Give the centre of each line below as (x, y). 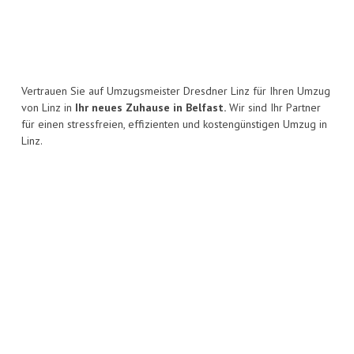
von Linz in (48, 108)
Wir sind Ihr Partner (273, 108)
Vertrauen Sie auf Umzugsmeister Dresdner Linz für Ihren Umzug (176, 91)
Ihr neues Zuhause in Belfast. (151, 108)
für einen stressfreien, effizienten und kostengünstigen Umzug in (174, 124)
